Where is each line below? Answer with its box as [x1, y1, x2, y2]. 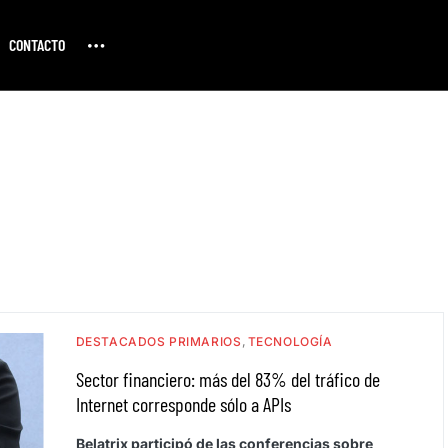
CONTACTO [8, 35, 65, 54]
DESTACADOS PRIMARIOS [75, 334, 242, 349]
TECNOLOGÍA [247, 334, 333, 349]
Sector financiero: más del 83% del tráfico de [75, 367, 380, 391]
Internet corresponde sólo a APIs [75, 392, 291, 416]
